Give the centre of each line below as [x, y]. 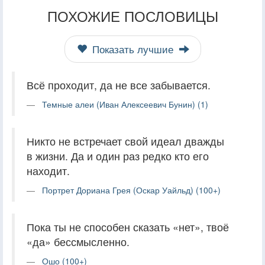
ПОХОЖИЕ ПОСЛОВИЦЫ [132, 15]
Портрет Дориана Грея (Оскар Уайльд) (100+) [131, 190]
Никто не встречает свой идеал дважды [125, 141]
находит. [48, 170]
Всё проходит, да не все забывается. [119, 85]
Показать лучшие [132, 49]
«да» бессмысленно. [78, 241]
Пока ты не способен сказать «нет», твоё [128, 227]
